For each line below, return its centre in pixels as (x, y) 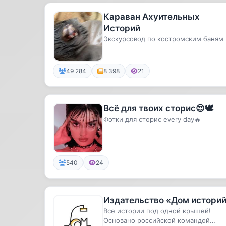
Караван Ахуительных (152, 17)
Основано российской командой (157, 220)
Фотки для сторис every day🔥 (152, 119)
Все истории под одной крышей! (157, 211)
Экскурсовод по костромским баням (163, 39)
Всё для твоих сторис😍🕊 (158, 108)
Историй (122, 28)
